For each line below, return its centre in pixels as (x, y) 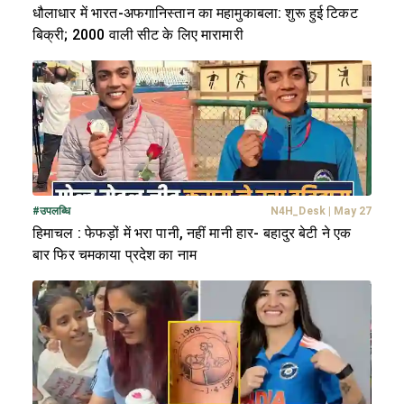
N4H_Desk (298, 211)
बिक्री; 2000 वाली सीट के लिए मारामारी (138, 35)
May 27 (353, 211)
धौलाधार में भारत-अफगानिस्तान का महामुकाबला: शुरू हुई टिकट (195, 14)
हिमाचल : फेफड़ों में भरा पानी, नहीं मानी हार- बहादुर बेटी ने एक (192, 234)
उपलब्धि (55, 211)
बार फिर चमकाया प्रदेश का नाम (115, 255)
